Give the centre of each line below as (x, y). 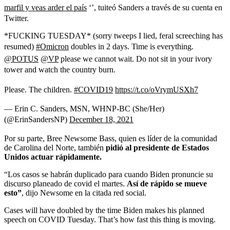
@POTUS (21, 59)
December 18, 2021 (101, 119)
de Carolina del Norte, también (55, 147)
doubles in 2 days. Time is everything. (131, 46)
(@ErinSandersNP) (37, 119)
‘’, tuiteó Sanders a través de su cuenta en (155, 7)
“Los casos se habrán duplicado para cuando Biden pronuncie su (109, 174)
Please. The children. (39, 89)
